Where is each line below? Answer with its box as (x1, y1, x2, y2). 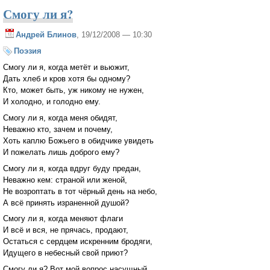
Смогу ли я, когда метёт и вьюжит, (3, 63, 130, 72)
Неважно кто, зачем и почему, (3, 124, 113, 134)
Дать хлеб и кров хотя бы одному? (3, 74, 130, 84)
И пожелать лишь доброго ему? (3, 147, 119, 157)
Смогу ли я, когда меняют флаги (3, 214, 123, 224)
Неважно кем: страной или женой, (3, 175, 127, 184)
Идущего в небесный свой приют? (3, 248, 128, 258)
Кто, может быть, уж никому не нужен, (3, 86, 144, 95)
